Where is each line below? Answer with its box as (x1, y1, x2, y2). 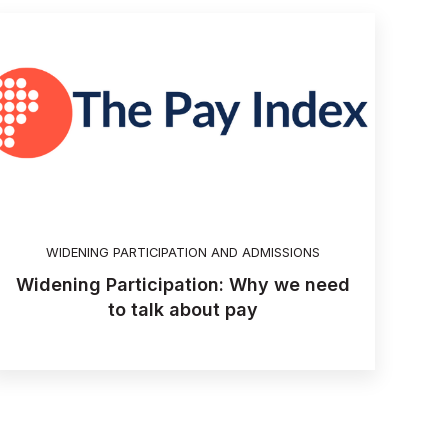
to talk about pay (107, 299, 258, 321)
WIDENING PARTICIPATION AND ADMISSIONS (45, 245, 320, 261)
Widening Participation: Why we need (15, 274, 350, 296)
